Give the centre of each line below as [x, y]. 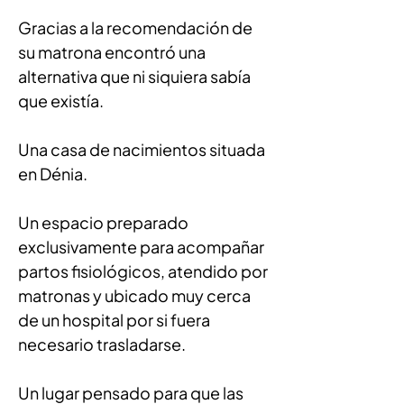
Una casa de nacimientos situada [143, 149]
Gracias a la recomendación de [137, 28]
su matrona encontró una [113, 52]
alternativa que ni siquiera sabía [136, 76]
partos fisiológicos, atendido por [144, 271]
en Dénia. [53, 174]
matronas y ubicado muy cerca [136, 295]
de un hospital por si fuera [115, 320]
